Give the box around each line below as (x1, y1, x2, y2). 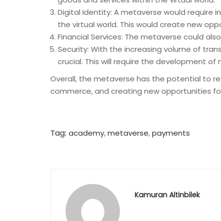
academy (69, 128, 104, 138)
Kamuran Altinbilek (135, 190, 200, 200)
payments (152, 128, 190, 138)
